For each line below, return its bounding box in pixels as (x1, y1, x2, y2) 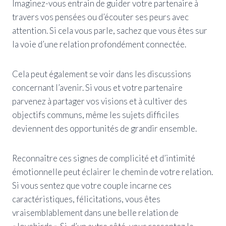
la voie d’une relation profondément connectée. (12, 38, 186, 49)
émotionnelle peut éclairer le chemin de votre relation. (12, 166, 213, 177)
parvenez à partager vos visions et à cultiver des (12, 95, 187, 106)
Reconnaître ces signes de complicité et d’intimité (12, 152, 195, 163)
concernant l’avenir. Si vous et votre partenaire (12, 82, 183, 93)
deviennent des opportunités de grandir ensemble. (12, 123, 197, 134)
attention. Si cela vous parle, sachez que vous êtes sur (12, 25, 207, 36)
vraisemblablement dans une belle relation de (12, 207, 179, 218)
